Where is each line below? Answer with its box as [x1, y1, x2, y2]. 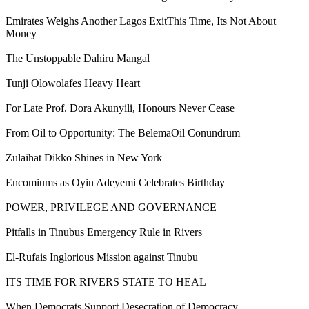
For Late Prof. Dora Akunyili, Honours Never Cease [6, 101, 235, 114]
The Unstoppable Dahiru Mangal [6, 52, 150, 64]
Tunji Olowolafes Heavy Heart [6, 77, 140, 89]
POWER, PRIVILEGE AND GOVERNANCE [6, 201, 217, 213]
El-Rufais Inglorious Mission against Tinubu [6, 250, 198, 263]
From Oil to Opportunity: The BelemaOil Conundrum [6, 126, 240, 139]
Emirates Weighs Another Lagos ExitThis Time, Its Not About [6, 14, 276, 27]
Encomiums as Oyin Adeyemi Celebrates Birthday [6, 176, 225, 188]
